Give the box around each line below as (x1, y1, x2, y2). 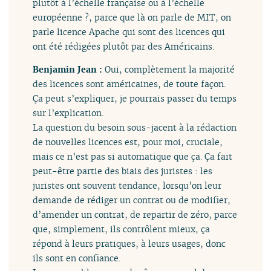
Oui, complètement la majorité (105, 64, 235, 76)
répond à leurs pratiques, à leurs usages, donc (33, 238, 226, 250)
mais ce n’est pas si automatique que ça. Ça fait (33, 151, 233, 163)
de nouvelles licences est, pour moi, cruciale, (33, 136, 223, 148)
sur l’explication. (33, 107, 104, 119)
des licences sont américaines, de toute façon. (33, 78, 226, 90)
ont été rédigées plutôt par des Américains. (33, 41, 215, 53)
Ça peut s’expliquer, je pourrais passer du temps (33, 93, 237, 105)
